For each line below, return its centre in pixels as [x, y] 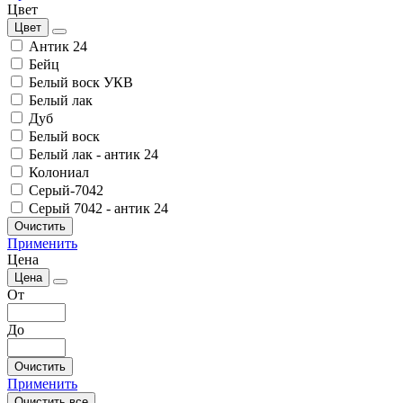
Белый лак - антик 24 [94, 154]
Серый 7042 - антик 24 [99, 208]
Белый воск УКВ [81, 82]
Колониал [59, 172]
